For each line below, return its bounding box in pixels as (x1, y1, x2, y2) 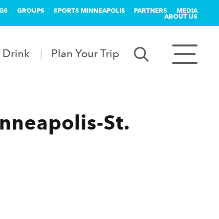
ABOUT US (164, 12, 197, 20)
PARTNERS (134, 6, 168, 14)
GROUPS (17, 6, 44, 14)
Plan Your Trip (51, 46, 120, 60)
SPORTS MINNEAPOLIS (53, 6, 125, 14)
